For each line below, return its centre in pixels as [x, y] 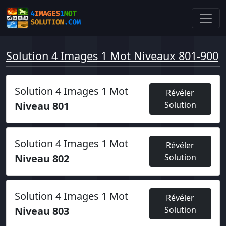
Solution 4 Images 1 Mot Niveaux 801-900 [112, 56]
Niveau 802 [42, 159]
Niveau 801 [42, 106]
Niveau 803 [42, 211]
